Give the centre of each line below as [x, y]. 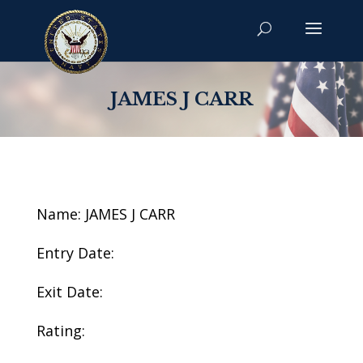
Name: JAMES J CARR [105, 214]
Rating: [60, 331]
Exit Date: [69, 292]
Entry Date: [75, 253]
